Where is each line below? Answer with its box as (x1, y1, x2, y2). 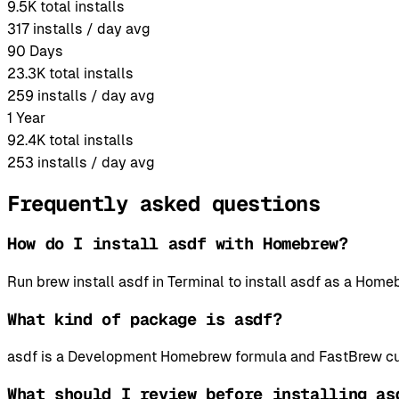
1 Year (7, 110, 45, 127)
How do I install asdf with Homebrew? (7, 232, 348, 256)
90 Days (7, 43, 63, 61)
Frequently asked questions (7, 190, 321, 218)
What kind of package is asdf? (7, 307, 282, 330)
